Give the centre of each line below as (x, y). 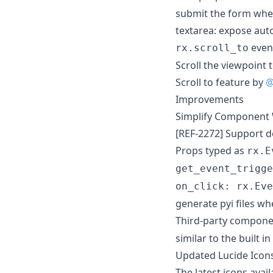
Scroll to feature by (221, 82)
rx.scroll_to (212, 48)
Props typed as (211, 150)
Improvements (210, 99)
